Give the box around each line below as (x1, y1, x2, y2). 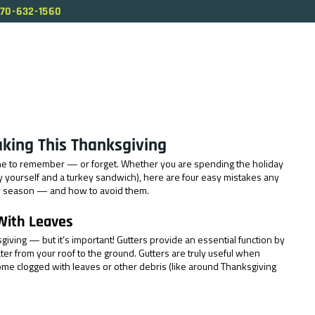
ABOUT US (32, 52, 77, 67)
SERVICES (116, 52, 159, 67)
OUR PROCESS (198, 52, 262, 67)
